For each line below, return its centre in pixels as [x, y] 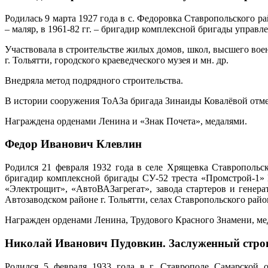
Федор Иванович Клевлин [73, 144]
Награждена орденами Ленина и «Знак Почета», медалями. [126, 121]
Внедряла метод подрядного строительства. [94, 80]
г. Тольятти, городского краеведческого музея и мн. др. [117, 60]
